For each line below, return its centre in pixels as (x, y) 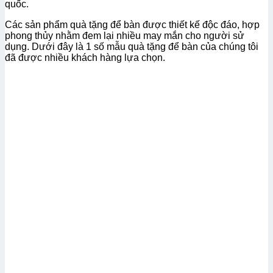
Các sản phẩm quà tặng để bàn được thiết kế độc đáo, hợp (132, 24)
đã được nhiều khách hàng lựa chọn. (85, 57)
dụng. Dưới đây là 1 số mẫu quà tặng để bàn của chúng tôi (132, 46)
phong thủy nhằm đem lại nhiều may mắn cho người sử (125, 35)
